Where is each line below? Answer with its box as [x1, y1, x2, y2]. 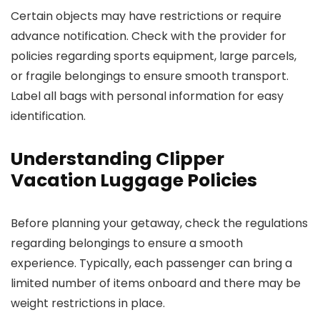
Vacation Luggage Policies [11, 168, 257, 193]
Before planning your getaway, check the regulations [11, 215, 308, 231]
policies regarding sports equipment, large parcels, [11, 48, 296, 64]
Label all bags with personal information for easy [11, 88, 284, 104]
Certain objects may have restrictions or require [11, 8, 281, 24]
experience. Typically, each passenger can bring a [11, 255, 292, 271]
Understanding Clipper [11, 146, 224, 171]
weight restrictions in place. [11, 295, 165, 311]
